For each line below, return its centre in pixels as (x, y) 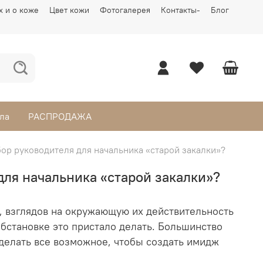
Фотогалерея (125, 10)
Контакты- (181, 10)
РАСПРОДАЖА (60, 116)
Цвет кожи (69, 10)
